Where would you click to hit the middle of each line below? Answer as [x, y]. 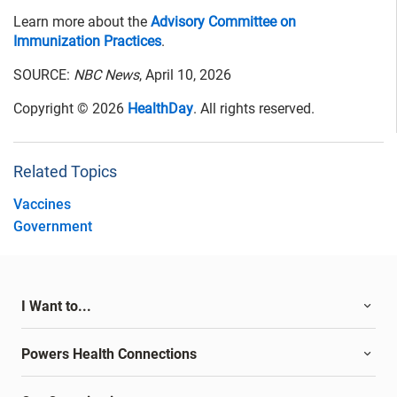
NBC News [106, 75]
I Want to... [56, 307]
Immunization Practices [87, 42]
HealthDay [160, 109]
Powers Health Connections [109, 354]
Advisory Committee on [223, 22]
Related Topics [65, 172]
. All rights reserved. [254, 109]
